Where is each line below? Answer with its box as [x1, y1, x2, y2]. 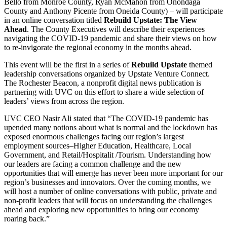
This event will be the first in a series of [4, 60, 131, 69]
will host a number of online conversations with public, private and [4, 186, 217, 196]
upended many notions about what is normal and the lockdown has [4, 123, 217, 132]
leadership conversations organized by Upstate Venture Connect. [4, 69, 210, 78]
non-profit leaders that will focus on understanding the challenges [4, 196, 212, 205]
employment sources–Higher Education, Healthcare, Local [4, 141, 191, 150]
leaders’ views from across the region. [4, 96, 124, 105]
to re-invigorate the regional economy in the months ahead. [4, 43, 192, 52]
